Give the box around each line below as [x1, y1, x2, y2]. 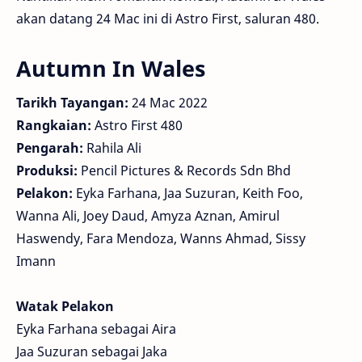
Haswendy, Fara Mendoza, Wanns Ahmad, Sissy [16, 229, 305, 248]
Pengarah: [16, 139, 83, 158]
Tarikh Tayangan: [16, 94, 128, 112]
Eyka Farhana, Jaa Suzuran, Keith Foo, [73, 184, 303, 203]
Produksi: [16, 162, 78, 180]
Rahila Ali [83, 139, 141, 158]
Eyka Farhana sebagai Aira [16, 320, 176, 339]
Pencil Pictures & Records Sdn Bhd [78, 162, 291, 180]
